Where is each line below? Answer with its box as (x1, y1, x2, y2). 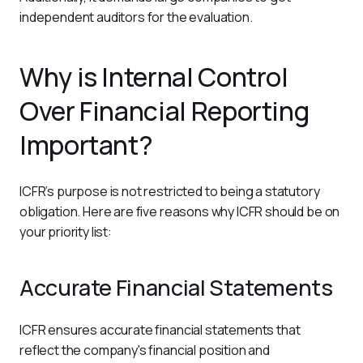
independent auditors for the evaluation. (19, 8, 253, 26)
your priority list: (19, 223, 119, 241)
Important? (19, 127, 153, 163)
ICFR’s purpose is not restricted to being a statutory (19, 182, 322, 200)
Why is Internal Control (19, 59, 288, 95)
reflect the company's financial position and (19, 341, 272, 359)
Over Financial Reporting (19, 93, 310, 129)
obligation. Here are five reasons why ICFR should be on (19, 203, 343, 220)
